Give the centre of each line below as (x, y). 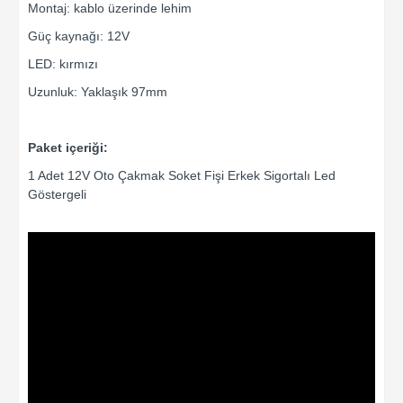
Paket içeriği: (68, 148)
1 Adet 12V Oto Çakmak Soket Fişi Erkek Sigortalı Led (182, 176)
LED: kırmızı (63, 64)
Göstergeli (57, 195)
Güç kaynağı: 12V (79, 36)
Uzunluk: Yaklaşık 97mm (98, 92)
